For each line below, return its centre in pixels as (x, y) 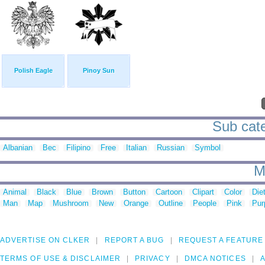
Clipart (203, 192)
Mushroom (71, 203)
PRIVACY (153, 259)
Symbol (208, 148)
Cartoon (169, 192)
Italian (136, 148)
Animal (15, 192)
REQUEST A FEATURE (221, 240)
